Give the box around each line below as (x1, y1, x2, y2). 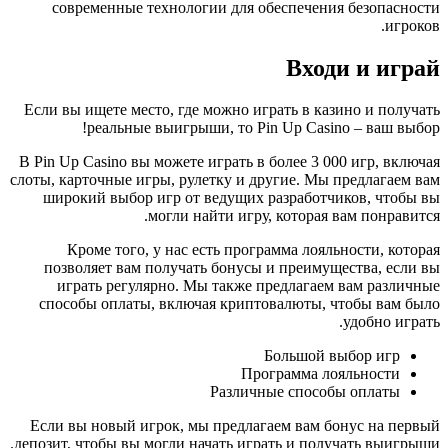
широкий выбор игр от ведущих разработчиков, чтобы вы (43, 189, 440, 207)
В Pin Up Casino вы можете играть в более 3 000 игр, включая (19, 153, 440, 171)
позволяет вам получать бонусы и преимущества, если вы (44, 259, 440, 277)
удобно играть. (343, 313, 440, 331)
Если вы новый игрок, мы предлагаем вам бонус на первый (30, 417, 440, 435)
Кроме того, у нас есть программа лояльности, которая (67, 241, 440, 259)
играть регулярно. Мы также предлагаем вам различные (57, 277, 440, 295)
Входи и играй (286, 54, 440, 81)
